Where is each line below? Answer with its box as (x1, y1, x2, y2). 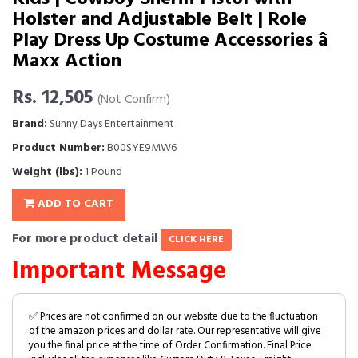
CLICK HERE (169, 231, 224, 248)
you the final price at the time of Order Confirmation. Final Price (29, 336, 312, 354)
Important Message (12, 252, 226, 291)
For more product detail (12, 228, 161, 249)
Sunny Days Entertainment (47, 114, 174, 133)
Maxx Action (12, 46, 121, 77)
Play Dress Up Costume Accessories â (12, 25, 328, 56)
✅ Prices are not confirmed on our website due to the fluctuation (29, 308, 318, 325)
